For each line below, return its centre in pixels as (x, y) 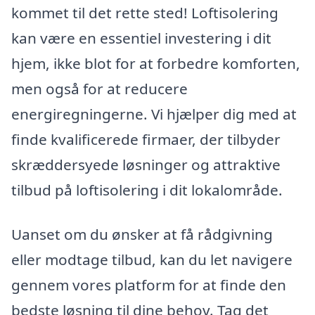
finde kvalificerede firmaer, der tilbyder (146, 139)
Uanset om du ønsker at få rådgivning (142, 234)
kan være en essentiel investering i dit (141, 38)
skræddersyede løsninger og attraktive (146, 164)
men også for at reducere (99, 88)
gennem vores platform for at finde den (149, 285)
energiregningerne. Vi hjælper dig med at (154, 114)
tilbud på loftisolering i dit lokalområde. (147, 189)
